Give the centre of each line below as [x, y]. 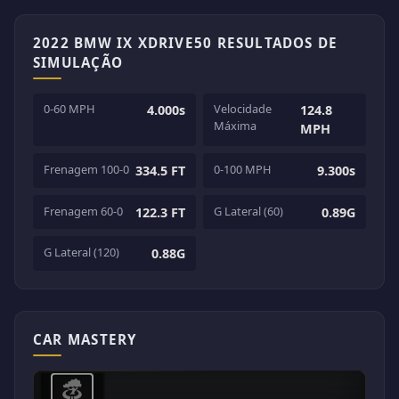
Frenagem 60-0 [83, 211]
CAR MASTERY [85, 339]
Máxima [235, 126]
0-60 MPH [69, 109]
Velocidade [243, 109]
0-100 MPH [242, 169]
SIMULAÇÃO [78, 62]
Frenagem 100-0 [86, 169]
